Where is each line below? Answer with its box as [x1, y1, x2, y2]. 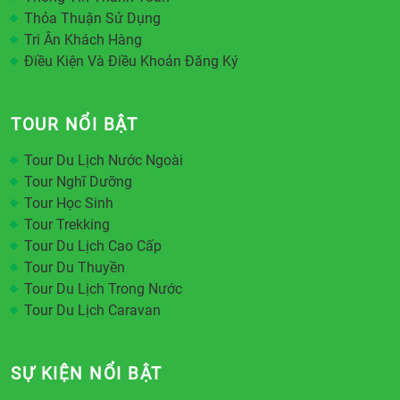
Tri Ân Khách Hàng [24, 31, 142, 48]
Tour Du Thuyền [24, 259, 125, 276]
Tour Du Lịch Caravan [24, 302, 161, 319]
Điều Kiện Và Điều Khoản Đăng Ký [24, 53, 238, 70]
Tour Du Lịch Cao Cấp [24, 237, 162, 254]
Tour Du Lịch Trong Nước [24, 280, 182, 297]
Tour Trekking [24, 216, 110, 233]
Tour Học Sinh [24, 195, 113, 212]
